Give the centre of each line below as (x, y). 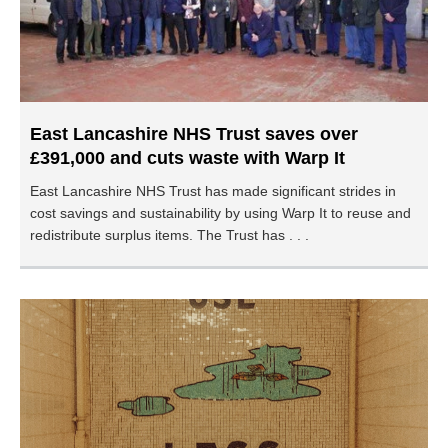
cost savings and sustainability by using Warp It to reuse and (220, 213)
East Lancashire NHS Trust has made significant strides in (213, 191)
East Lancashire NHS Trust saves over (194, 134)
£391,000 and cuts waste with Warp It (187, 158)
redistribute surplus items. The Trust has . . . (169, 235)
